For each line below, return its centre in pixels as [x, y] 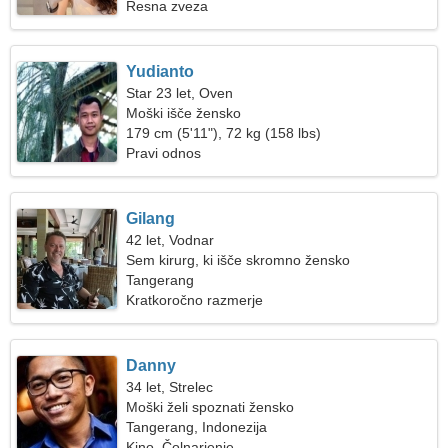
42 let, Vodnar [170, 240]
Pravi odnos [164, 153]
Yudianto [160, 71]
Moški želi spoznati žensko [210, 407]
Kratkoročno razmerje [195, 300]
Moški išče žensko [184, 113]
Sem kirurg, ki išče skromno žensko [238, 260]
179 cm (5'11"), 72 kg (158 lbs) [224, 133]
